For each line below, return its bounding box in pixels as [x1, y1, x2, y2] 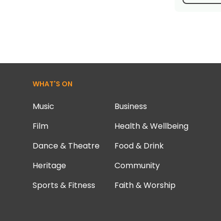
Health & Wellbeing [114, 120, 188, 132]
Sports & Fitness [32, 180, 95, 191]
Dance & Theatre [32, 140, 100, 151]
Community [114, 160, 160, 171]
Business [114, 101, 147, 112]
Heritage [32, 160, 66, 171]
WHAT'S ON [32, 79, 73, 89]
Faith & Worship [114, 180, 176, 191]
